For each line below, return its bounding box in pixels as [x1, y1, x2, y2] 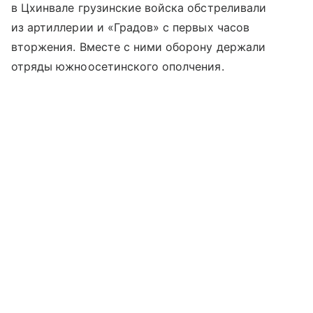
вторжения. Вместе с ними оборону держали [11, 40, 265, 54]
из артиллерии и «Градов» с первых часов [11, 20, 249, 35]
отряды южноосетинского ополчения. [11, 59, 224, 74]
